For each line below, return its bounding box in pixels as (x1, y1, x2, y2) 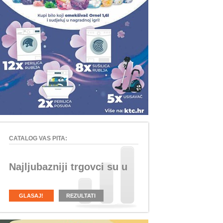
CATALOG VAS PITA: (8, 134, 67, 142)
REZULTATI (66, 192, 96, 199)
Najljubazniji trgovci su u (8, 161, 127, 172)
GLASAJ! (19, 192, 43, 199)
